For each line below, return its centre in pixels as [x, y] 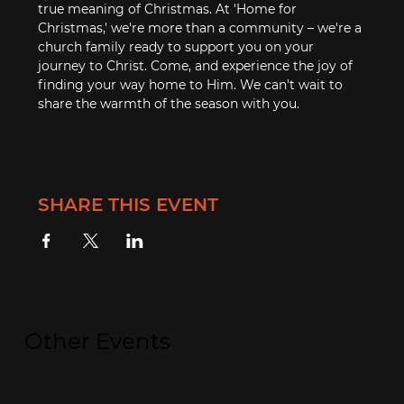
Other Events [97, 341]
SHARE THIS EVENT [129, 204]
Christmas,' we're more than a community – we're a [202, 28]
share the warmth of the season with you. [169, 103]
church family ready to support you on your [178, 46]
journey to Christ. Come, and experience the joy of [197, 65]
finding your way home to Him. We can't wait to [193, 84]
